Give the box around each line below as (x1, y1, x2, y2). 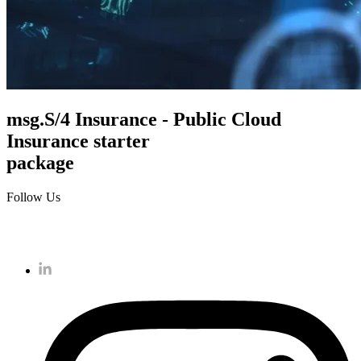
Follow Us (6, 189, 60, 204)
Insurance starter (6, 130, 150, 151)
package (6, 151, 74, 173)
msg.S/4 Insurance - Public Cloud (6, 108, 281, 130)
